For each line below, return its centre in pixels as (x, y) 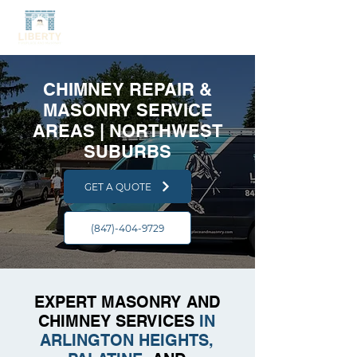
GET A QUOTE (118, 186)
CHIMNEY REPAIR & (127, 89)
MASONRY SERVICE (127, 110)
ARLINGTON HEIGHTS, (127, 340)
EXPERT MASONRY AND (127, 302)
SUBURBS (127, 151)
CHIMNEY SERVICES (119, 321)
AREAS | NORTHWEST (127, 131)
